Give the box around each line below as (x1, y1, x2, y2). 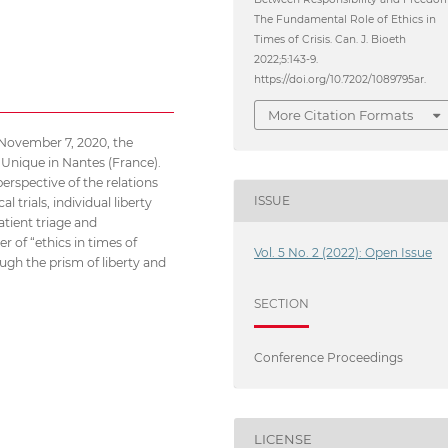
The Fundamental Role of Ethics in (254, 12, 437, 26)
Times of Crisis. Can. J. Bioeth (254, 32, 407, 46)
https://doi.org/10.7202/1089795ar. (254, 72, 427, 86)
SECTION (254, 295, 310, 311)
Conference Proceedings (254, 349, 404, 365)
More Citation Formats (268, 107, 414, 124)
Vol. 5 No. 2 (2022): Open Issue (254, 244, 433, 260)
